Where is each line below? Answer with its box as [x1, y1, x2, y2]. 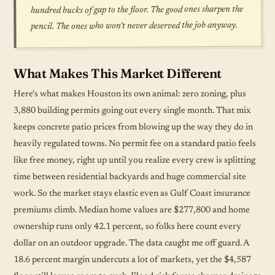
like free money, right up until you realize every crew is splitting [14, 155, 255, 165]
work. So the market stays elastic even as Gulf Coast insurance [14, 188, 250, 198]
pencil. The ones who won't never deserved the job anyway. [31, 20, 238, 31]
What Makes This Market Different [14, 65, 222, 81]
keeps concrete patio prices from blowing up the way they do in [14, 122, 253, 132]
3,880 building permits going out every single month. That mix [14, 106, 250, 115]
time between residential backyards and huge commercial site [14, 172, 246, 182]
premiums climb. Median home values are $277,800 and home [14, 205, 250, 215]
